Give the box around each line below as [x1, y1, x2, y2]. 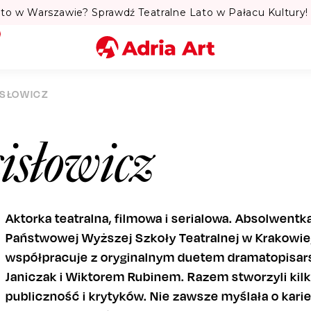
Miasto [200, 87, 233, 101]
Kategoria [200, 126, 245, 140]
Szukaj [132, 165, 167, 179]
